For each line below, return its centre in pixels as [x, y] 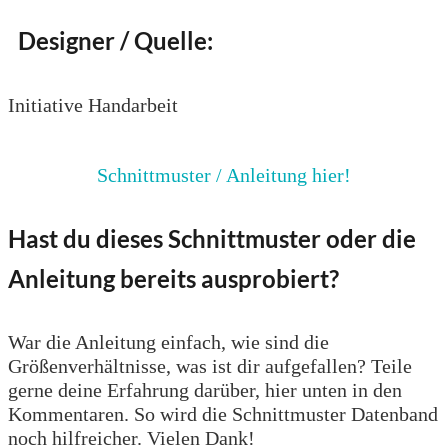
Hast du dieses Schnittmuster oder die [212, 238]
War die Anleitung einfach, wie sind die [168, 342]
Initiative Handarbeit [93, 104]
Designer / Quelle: [110, 40]
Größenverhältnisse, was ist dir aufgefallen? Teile [210, 366]
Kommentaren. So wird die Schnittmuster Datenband [223, 414]
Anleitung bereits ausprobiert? [173, 278]
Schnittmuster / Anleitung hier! [224, 174]
